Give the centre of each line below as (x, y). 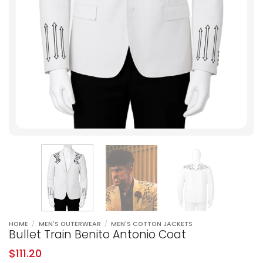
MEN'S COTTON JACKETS (152, 224)
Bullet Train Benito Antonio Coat (97, 234)
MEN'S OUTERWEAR (70, 224)
